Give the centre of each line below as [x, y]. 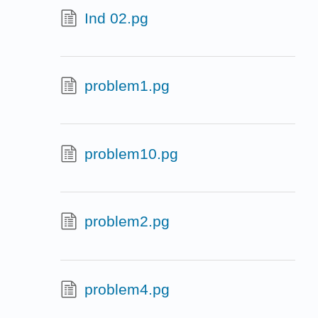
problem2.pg [127, 221]
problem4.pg [127, 289]
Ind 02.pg [116, 18]
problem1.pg [127, 86]
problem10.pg [131, 153]
